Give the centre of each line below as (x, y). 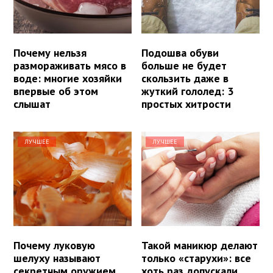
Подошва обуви (180, 52)
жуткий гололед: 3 (188, 91)
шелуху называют (57, 258)
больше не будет (184, 65)
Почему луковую (54, 246)
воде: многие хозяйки (68, 78)
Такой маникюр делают (200, 246)
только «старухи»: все (197, 258)
